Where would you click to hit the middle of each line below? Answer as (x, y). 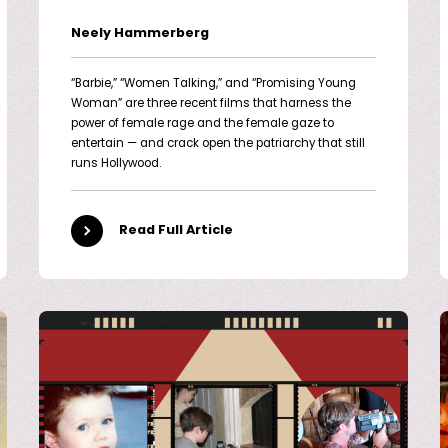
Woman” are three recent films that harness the (210, 103)
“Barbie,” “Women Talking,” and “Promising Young (213, 83)
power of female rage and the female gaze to (202, 123)
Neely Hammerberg (139, 33)
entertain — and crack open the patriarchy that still (217, 143)
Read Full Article (175, 231)
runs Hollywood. (115, 163)
